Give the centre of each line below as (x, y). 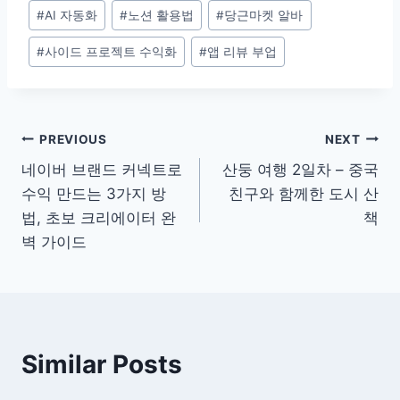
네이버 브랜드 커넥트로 (102, 170)
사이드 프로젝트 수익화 (111, 51)
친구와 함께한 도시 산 (304, 194)
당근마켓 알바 (264, 15)
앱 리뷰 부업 (242, 51)
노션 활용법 (161, 15)
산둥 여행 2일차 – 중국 (300, 170)
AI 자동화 (71, 15)
